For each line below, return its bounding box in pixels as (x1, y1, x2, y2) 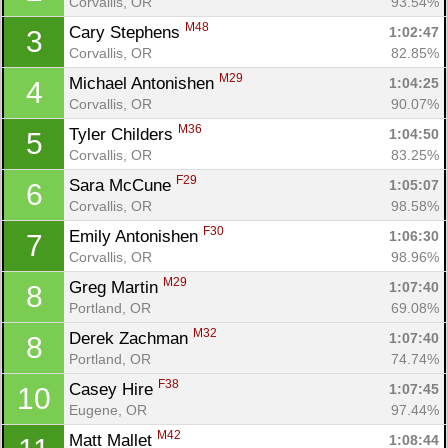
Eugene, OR (69, 401, 147, 418)
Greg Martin (69, 277, 163, 297)
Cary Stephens (69, 22, 185, 42)
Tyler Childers (69, 124, 178, 144)
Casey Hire (69, 379, 158, 399)
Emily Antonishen (69, 226, 203, 246)
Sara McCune (69, 175, 176, 195)
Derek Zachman (69, 328, 193, 348)
